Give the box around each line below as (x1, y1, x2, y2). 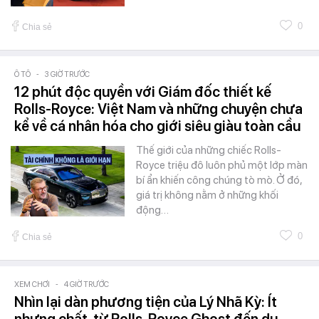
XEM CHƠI (14, 280, 50, 290)
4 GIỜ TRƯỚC (64, 280, 109, 290)
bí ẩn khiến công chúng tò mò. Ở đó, (136, 174, 302, 187)
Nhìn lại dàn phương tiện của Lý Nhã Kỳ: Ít (14, 293, 277, 311)
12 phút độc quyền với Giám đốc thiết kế (14, 83, 271, 101)
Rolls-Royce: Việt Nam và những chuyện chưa (14, 100, 303, 118)
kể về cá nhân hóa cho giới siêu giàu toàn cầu (14, 117, 300, 135)
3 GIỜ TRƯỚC (45, 70, 90, 80)
